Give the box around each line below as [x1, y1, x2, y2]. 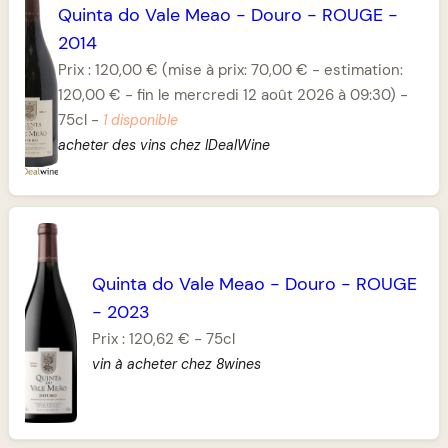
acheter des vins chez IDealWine [57, 135, 270, 154]
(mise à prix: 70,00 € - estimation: [157, 59, 403, 80]
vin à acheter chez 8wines [91, 354, 261, 373]
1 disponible [102, 111, 178, 129]
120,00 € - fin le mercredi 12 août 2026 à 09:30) [57, 84, 396, 105]
